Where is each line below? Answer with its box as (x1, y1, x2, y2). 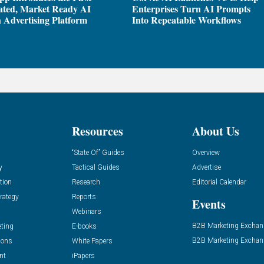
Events (192, 195, 226, 213)
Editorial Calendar (192, 177, 247, 186)
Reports (71, 192, 96, 201)
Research (71, 177, 100, 186)
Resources (71, 122, 123, 140)
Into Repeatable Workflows (132, 13, 241, 27)
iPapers (71, 251, 95, 260)
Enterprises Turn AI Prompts (132, 2, 250, 16)
